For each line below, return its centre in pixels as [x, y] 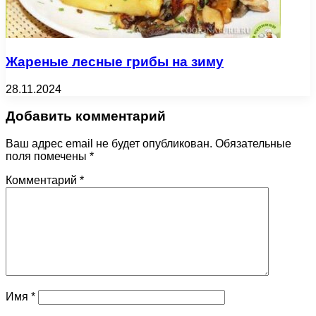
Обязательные [253, 144]
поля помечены [48, 157]
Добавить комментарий [86, 116]
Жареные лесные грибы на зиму [115, 62]
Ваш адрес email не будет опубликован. [109, 144]
